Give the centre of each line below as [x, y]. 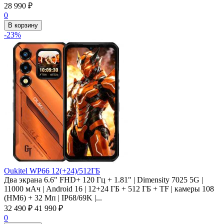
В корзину [23, 25]
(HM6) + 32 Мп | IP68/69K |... [53, 197]
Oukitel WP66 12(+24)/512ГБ [52, 170]
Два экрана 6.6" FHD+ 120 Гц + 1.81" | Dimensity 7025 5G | [103, 179]
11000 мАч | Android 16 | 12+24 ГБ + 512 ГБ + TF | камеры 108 [109, 188]
